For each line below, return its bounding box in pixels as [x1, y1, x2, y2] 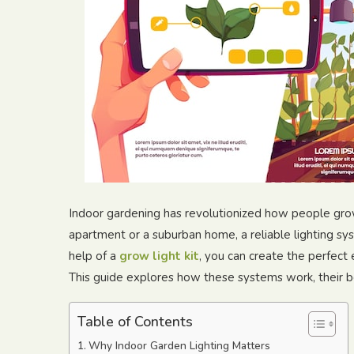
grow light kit [119, 248, 199, 264]
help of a [69, 248, 116, 264]
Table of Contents [77, 312, 193, 332]
